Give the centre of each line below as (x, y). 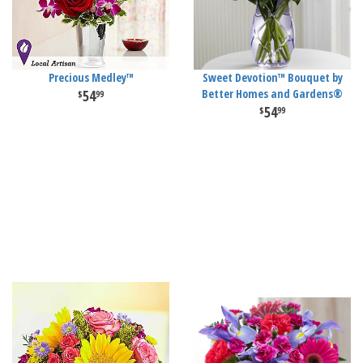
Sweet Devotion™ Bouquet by (272, 77)
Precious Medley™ (91, 77)
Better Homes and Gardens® (272, 94)
